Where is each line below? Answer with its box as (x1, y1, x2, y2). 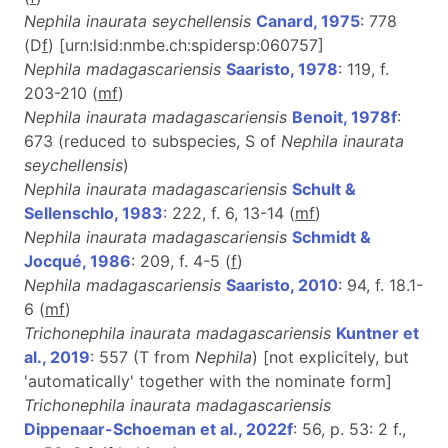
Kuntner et (336, 322, 419, 343)
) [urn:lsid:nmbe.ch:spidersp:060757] (48, 34, 324, 55)
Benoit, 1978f (292, 106, 397, 127)
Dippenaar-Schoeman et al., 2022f (24, 418, 293, 439)
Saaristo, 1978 (226, 58, 338, 79)
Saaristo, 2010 (226, 274, 338, 295)
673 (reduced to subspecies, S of (24, 130, 281, 151)
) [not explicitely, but (252, 346, 409, 367)
